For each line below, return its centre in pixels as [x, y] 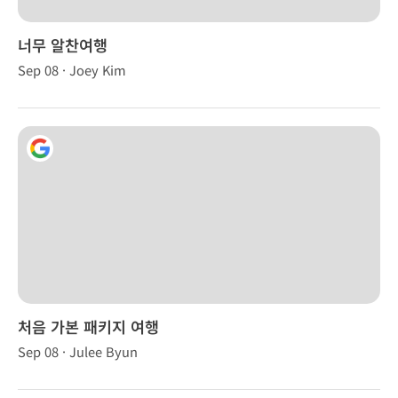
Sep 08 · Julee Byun [78, 351]
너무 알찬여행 [63, 45]
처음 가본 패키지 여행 [88, 326]
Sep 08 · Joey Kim [72, 70]
